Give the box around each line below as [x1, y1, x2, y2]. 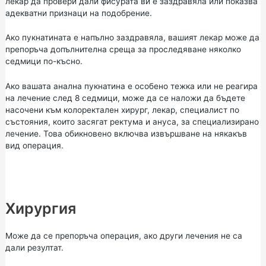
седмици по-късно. [5, 56, 83, 66]
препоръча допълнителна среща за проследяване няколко [5, 45, 241, 55]
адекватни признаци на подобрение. [5, 8, 152, 18]
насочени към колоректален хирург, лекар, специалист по [5, 105, 239, 115]
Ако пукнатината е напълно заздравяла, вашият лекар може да [5, 33, 259, 43]
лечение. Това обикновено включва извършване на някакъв [5, 129, 247, 139]
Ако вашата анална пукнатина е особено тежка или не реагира [5, 81, 258, 91]
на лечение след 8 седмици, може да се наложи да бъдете [5, 93, 245, 103]
